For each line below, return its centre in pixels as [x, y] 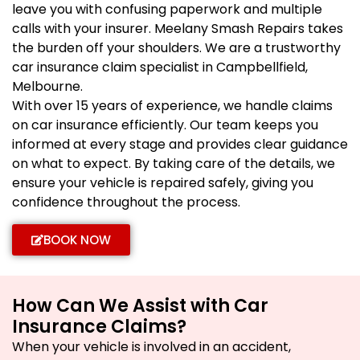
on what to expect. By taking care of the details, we [174, 164]
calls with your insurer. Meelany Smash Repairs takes [178, 29]
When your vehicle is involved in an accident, [151, 346]
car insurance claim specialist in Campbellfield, [160, 67]
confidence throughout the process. [126, 202]
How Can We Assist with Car [140, 305]
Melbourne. [47, 87]
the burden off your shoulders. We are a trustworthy [176, 48]
